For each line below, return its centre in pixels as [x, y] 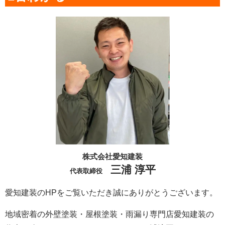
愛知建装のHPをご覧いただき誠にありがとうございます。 [111, 192]
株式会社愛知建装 [113, 156]
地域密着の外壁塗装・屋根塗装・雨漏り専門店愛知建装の [109, 214]
